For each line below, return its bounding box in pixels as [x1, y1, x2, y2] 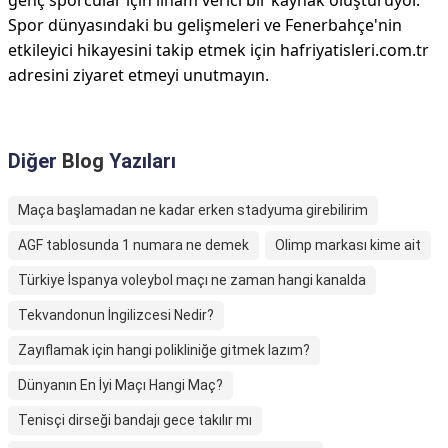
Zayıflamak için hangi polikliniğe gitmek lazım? [18, 342, 310, 358]
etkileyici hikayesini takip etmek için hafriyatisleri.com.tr [8, 39, 429, 61]
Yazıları [104, 149, 176, 173]
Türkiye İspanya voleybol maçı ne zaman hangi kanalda [18, 272, 366, 288]
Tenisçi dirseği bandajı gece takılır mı [18, 412, 252, 428]
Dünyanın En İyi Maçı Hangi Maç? [18, 377, 223, 393]
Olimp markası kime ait [275, 237, 421, 253]
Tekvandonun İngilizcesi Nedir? [18, 307, 214, 323]
